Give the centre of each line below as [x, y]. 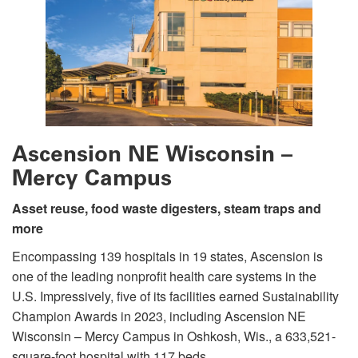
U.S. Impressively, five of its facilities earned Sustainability [175, 296]
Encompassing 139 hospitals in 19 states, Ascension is [167, 256]
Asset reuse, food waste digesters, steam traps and [167, 208]
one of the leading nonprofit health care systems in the [164, 276]
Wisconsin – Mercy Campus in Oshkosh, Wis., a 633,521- [174, 336]
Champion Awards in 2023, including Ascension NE [159, 316]
